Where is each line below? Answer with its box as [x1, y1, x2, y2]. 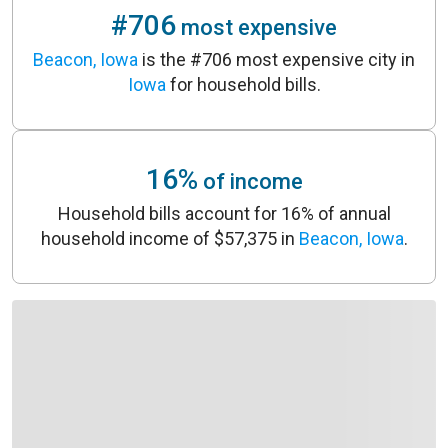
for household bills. [165, 74, 321, 95]
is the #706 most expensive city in [138, 49, 415, 70]
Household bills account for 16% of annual [57, 203, 391, 224]
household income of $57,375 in [40, 228, 299, 249]
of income [197, 169, 303, 194]
